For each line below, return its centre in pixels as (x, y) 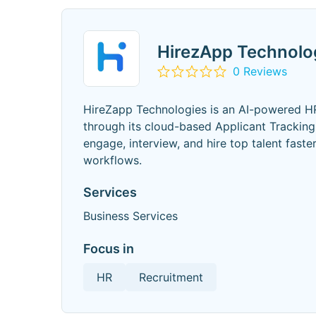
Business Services (130, 216)
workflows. (113, 160)
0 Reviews (260, 71)
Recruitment (171, 277)
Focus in (109, 249)
